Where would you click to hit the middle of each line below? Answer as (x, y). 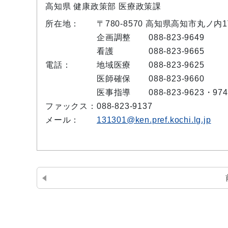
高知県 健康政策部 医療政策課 (103, 6)
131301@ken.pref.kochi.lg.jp (154, 120)
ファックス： (71, 106)
